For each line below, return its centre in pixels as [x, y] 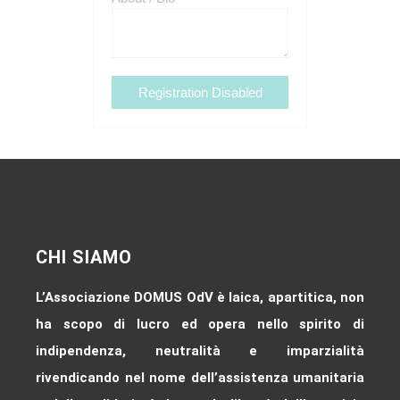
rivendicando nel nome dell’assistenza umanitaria [200, 378]
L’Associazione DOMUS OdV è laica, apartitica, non [200, 297]
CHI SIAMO [84, 257]
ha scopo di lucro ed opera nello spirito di [200, 324]
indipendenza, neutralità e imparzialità [200, 351]
